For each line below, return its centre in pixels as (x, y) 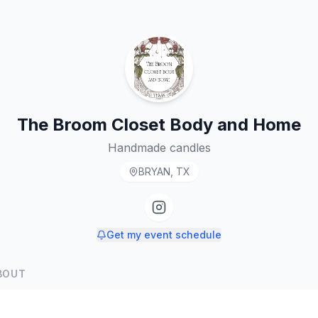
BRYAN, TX (164, 171)
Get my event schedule (164, 235)
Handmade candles (159, 148)
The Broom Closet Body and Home (159, 125)
